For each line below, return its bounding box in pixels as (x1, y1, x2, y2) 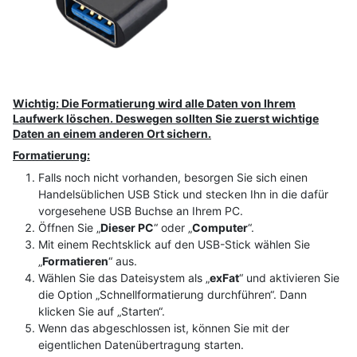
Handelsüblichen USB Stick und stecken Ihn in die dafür (38, 186, 328, 201)
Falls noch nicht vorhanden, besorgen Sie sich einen (38, 170, 308, 184)
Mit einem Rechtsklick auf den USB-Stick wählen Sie (38, 237, 310, 251)
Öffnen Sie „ (38, 220, 100, 234)
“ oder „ (154, 220, 192, 234)
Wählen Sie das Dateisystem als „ (38, 270, 210, 284)
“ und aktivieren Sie (239, 270, 339, 284)
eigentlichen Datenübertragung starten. (38, 337, 244, 351)
